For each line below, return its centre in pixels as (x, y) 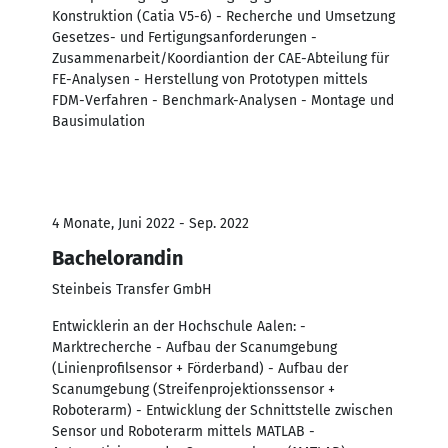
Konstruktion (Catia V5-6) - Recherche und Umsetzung (223, 16)
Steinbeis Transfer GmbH (132, 289)
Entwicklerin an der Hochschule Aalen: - (179, 326)
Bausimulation (98, 121)
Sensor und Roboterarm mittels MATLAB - (183, 431)
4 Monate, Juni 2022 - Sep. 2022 (150, 223)
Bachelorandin (117, 257)
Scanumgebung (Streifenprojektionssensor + (193, 389)
